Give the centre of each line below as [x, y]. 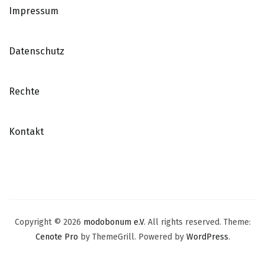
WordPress [207, 237]
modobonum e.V [113, 222]
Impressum [34, 11]
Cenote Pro [56, 237]
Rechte [24, 92]
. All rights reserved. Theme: [197, 222]
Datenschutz [37, 51]
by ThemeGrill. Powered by [132, 237]
